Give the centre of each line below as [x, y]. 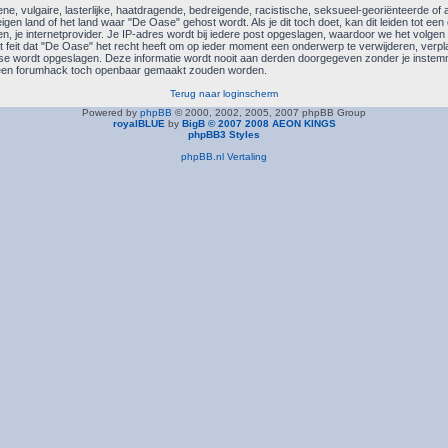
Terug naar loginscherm [223, 93]
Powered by [111, 112]
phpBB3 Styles [224, 134]
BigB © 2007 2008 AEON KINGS [258, 123]
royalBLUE [138, 123]
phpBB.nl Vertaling [224, 156]
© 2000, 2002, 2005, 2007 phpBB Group [269, 112]
